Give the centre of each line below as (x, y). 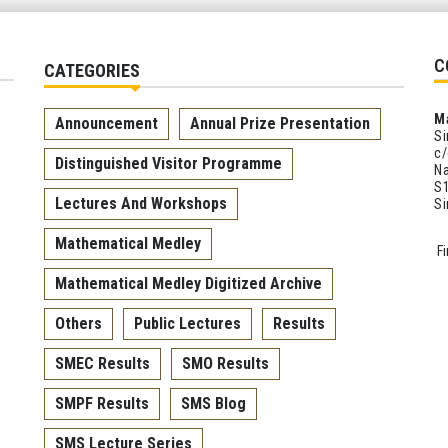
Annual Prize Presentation (280, 123)
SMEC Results (102, 363)
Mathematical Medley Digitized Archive (188, 283)
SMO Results (225, 363)
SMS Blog (213, 403)
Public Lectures (187, 323)
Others (78, 323)
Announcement (106, 123)
